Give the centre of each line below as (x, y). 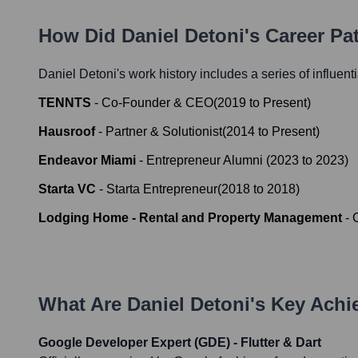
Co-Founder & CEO (157, 103)
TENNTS (65, 103)
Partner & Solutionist (164, 132)
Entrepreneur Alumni (206, 161)
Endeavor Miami (87, 161)
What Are (83, 304)
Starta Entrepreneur (162, 189)
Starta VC (67, 189)
